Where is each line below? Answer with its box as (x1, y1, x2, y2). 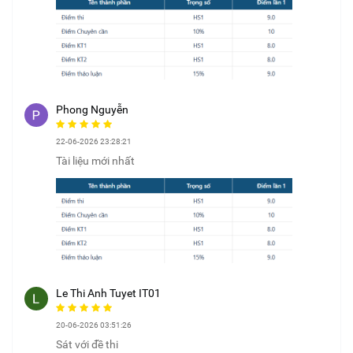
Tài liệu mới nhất (56, 154, 135, 167)
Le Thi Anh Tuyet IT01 (56, 286, 161, 299)
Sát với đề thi (56, 337, 118, 351)
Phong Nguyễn (56, 102, 128, 116)
